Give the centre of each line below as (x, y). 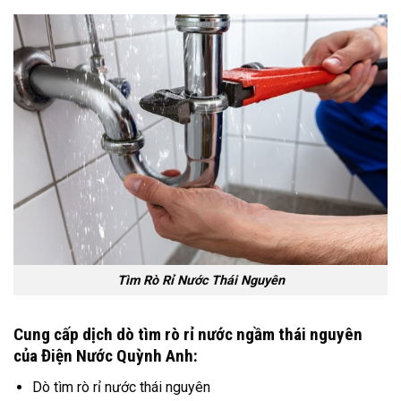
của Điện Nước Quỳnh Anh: (106, 356)
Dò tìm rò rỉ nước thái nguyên (121, 387)
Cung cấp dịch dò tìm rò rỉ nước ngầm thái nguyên (188, 335)
